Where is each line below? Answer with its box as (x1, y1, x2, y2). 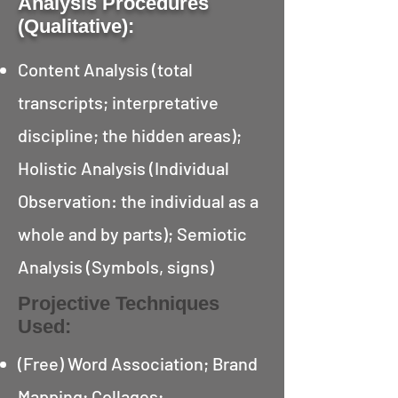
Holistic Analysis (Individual (18, 157, 229, 179)
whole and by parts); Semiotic (18, 223, 247, 244)
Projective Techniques (18, 292, 219, 314)
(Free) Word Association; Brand (18, 353, 258, 374)
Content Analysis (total (18, 59, 193, 80)
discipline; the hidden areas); (18, 124, 242, 146)
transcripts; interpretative (18, 92, 219, 113)
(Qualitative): (18, 15, 134, 37)
